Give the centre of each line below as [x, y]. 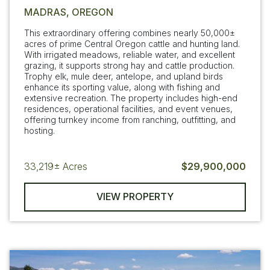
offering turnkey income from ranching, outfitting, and [130, 119]
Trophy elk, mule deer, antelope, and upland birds [124, 76]
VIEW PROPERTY [135, 197]
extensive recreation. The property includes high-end [131, 98]
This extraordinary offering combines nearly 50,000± [130, 33]
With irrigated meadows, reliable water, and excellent [130, 54]
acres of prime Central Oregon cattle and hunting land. [132, 43]
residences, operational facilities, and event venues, [128, 108]
